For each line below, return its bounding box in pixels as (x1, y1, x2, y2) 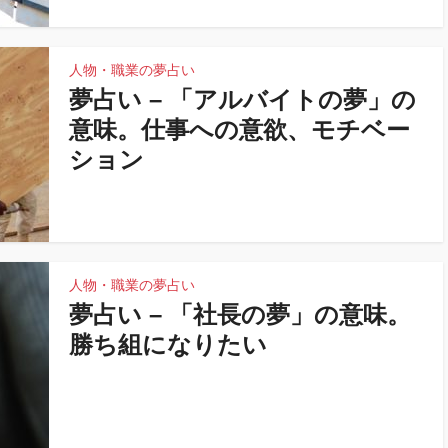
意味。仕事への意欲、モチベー (69, 116, 410, 143)
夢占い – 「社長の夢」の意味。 (69, 301, 411, 328)
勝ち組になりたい (69, 331, 267, 358)
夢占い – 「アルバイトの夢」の (69, 86, 416, 113)
